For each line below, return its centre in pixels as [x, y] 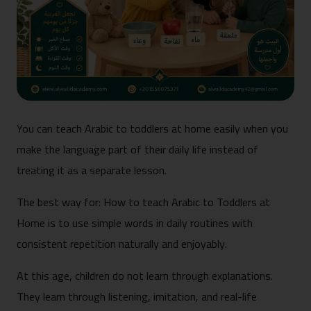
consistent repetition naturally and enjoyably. [122, 243]
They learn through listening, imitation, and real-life [137, 296]
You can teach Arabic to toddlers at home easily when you [152, 128]
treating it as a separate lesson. [93, 170]
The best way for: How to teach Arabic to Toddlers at [143, 202]
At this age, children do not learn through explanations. [145, 275]
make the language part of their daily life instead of [137, 149]
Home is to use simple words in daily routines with [135, 222]
